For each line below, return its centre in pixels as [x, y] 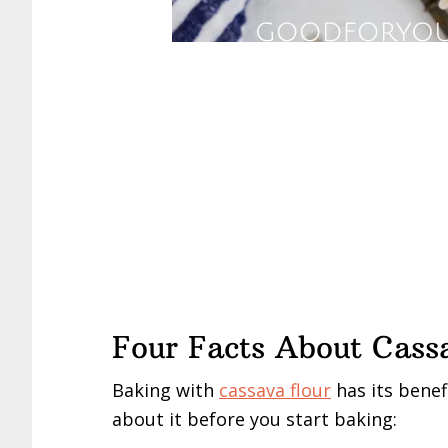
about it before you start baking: [254, 418]
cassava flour [275, 389]
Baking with [165, 389]
